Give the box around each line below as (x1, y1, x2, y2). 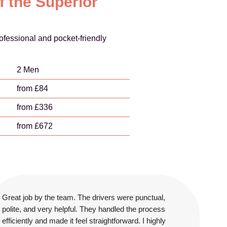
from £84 (17, 84, 48, 93)
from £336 (17, 103, 53, 111)
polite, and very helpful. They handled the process (2, 205, 165, 213)
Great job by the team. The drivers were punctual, (2, 193, 165, 202)
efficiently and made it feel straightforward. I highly (2, 216, 166, 225)
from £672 (17, 122, 53, 130)
